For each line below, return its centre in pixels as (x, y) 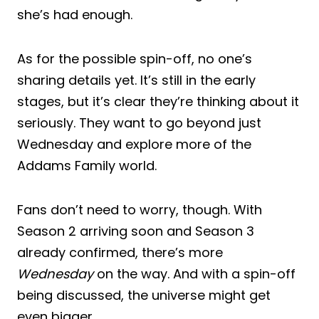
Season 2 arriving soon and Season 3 (136, 231)
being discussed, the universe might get (144, 295)
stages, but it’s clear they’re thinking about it (158, 101)
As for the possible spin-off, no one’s (135, 58)
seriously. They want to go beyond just (139, 122)
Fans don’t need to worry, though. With (140, 209)
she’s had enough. (75, 14)
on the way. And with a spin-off (194, 273)
